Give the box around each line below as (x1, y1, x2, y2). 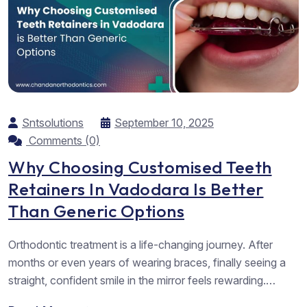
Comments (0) (26, 133, 100, 147)
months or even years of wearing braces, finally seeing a (8, 255, 286, 269)
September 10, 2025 (114, 115, 214, 130)
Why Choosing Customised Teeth (8, 156, 272, 178)
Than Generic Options (8, 199, 184, 222)
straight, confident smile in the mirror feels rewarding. (8, 273, 266, 287)
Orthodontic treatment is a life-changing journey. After (8, 237, 273, 251)
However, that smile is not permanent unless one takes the (8, 291, 295, 305)
